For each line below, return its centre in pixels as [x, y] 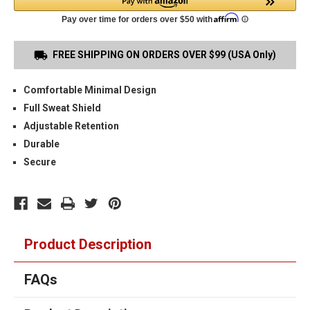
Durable [42, 144]
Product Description [88, 245]
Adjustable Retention [71, 126]
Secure [40, 162]
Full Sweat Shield [62, 108]
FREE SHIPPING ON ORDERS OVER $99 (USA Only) [164, 55]
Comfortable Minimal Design [90, 90]
